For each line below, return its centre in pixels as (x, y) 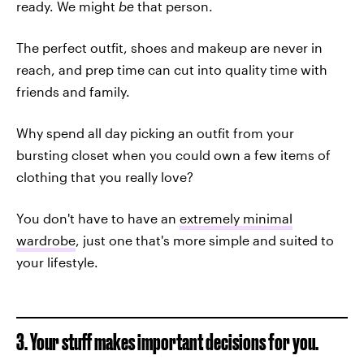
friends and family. (73, 91)
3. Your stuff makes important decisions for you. (167, 342)
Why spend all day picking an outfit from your (155, 133)
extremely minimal (236, 218)
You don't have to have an (98, 218)
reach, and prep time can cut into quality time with (172, 69)
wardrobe (46, 240)
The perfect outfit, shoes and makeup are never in (169, 48)
